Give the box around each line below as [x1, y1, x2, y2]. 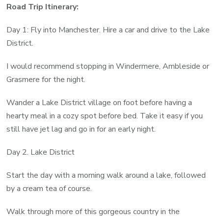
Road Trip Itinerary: [6, 1, 79, 12]
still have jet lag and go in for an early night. [6, 123, 156, 135]
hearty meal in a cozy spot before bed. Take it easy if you [6, 110, 203, 121]
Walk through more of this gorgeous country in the [6, 206, 180, 217]
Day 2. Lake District [6, 146, 75, 158]
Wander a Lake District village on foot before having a [6, 97, 192, 108]
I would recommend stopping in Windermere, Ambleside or [6, 60, 210, 72]
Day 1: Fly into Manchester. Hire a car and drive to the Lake [6, 24, 210, 35]
